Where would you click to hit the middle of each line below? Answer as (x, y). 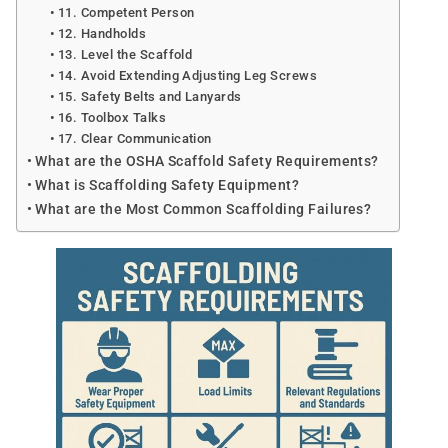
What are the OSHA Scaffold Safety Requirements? (207, 161)
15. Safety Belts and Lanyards (149, 96)
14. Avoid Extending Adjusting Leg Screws (187, 75)
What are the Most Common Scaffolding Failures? (203, 209)
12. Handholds (102, 33)
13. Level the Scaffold (125, 54)
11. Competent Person (126, 12)
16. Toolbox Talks (112, 117)
